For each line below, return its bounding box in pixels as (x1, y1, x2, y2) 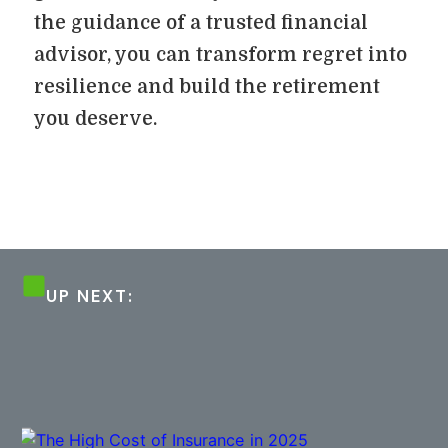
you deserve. (34, 108, 157, 130)
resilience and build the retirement (34, 76, 380, 98)
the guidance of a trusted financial (34, 12, 368, 34)
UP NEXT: (46, 285, 135, 307)
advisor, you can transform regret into (34, 44, 407, 66)
